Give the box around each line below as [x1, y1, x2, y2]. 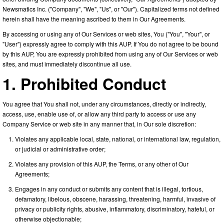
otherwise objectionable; [15, 214, 81, 223]
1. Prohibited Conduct [2, 72, 166, 95]
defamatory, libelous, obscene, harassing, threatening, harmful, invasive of [15, 194, 215, 203]
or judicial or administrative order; [15, 144, 105, 153]
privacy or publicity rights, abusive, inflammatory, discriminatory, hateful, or [15, 204, 214, 213]
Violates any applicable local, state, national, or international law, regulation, [15, 134, 220, 143]
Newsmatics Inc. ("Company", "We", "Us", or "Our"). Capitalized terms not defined [2, 4, 219, 13]
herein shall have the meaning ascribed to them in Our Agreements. [2, 14, 185, 23]
